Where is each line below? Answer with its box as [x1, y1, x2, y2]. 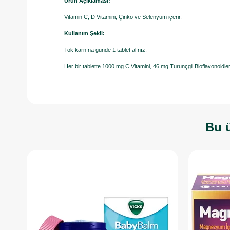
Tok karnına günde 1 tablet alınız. [64, 47, 147, 53]
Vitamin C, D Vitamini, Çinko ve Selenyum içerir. [64, 14, 182, 20]
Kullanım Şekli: [64, 30, 105, 36]
